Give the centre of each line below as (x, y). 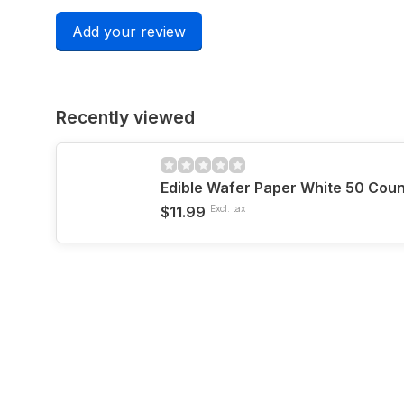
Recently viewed (125, 117)
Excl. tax (228, 208)
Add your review (129, 32)
